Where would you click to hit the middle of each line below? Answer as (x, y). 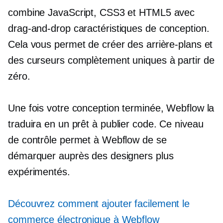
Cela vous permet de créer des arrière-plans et (111, 44)
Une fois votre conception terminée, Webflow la (111, 108)
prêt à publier (101, 124)
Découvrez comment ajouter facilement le (99, 204)
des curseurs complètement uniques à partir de (111, 60)
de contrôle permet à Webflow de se (87, 140)
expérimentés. (39, 172)
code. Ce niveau (167, 124)
